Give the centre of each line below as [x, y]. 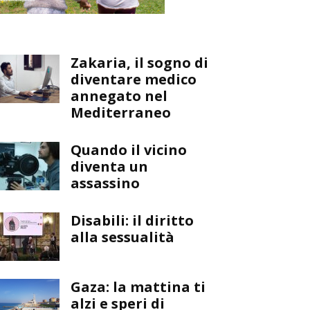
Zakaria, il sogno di [139, 62]
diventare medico [134, 79]
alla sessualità [122, 237]
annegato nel [119, 95]
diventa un [109, 166]
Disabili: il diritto [132, 220]
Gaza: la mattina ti [138, 286]
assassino [105, 183]
